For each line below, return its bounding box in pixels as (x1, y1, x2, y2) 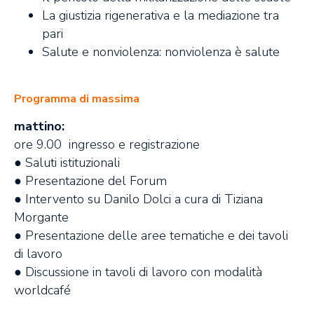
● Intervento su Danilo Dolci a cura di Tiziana (14, 191, 263, 208)
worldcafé (14, 282, 71, 299)
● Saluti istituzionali (14, 154, 120, 172)
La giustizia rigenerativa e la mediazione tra (42, 7, 279, 25)
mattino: (14, 118, 64, 135)
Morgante (14, 209, 69, 226)
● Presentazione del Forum (14, 172, 167, 190)
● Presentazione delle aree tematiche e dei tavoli (14, 227, 288, 245)
